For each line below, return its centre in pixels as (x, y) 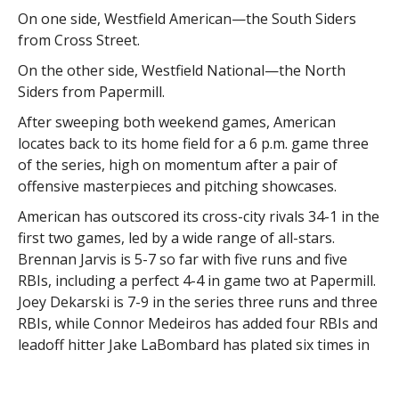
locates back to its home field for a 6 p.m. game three (193, 143)
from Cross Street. (78, 40)
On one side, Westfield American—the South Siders (187, 18)
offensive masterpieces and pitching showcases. (177, 186)
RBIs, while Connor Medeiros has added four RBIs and (197, 323)
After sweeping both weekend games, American (176, 122)
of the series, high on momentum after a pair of (177, 164)
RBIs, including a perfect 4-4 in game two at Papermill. (196, 280)
